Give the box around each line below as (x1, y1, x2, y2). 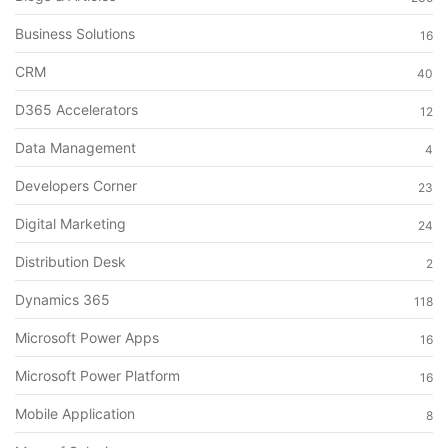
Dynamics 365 (15, 290, 110, 308)
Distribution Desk (15, 252, 126, 270)
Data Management (15, 138, 136, 156)
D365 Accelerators (15, 100, 138, 118)
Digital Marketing (15, 214, 126, 232)
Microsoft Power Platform (15, 366, 180, 384)
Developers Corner (15, 176, 137, 194)
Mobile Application (15, 404, 135, 422)
